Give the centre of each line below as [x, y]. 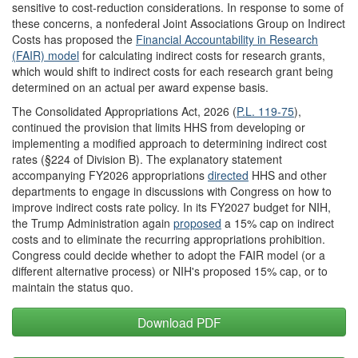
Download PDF [179, 322]
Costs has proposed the [74, 39]
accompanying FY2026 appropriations [110, 175]
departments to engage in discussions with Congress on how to [172, 191]
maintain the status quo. [73, 286]
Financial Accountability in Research [227, 39]
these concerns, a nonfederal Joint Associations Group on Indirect [179, 23]
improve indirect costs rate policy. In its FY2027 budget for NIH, [171, 207]
